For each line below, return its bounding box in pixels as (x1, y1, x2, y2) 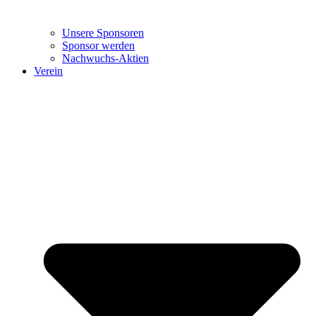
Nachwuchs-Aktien (62, 51, 149, 64)
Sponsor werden (62, 39, 135, 51)
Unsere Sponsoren (62, 26, 144, 39)
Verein (34, 64, 63, 77)
